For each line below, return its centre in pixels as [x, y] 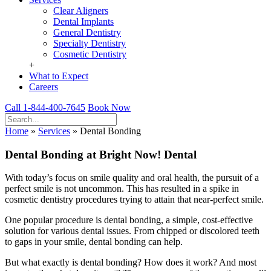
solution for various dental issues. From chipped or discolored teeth [132, 231]
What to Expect [59, 76]
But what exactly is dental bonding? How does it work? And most [131, 263]
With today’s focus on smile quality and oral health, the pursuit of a [132, 178]
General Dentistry [87, 32]
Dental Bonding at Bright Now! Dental [101, 154]
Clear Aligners [81, 11]
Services [54, 131]
